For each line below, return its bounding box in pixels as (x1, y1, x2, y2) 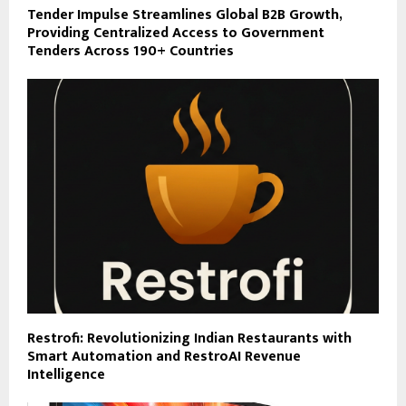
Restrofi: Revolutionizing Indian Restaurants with (27, 325, 352, 351)
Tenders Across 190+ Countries (27, 39, 234, 64)
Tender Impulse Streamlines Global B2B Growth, (27, 3, 342, 28)
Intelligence (27, 362, 105, 387)
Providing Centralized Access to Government (27, 21, 324, 46)
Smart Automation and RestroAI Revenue (27, 343, 301, 369)
